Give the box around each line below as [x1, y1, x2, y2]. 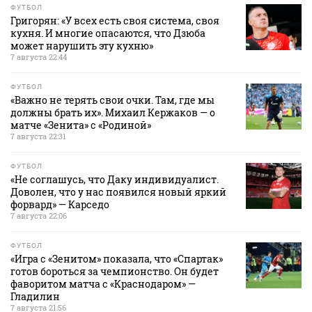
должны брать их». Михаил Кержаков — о [10, 105, 215, 119]
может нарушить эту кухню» [10, 38, 153, 52]
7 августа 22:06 [10, 210, 67, 221]
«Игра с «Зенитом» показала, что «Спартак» [10, 251, 223, 265]
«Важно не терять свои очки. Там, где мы [10, 93, 214, 107]
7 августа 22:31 [10, 130, 66, 141]
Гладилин [10, 289, 60, 303]
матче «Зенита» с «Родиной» [10, 118, 151, 132]
